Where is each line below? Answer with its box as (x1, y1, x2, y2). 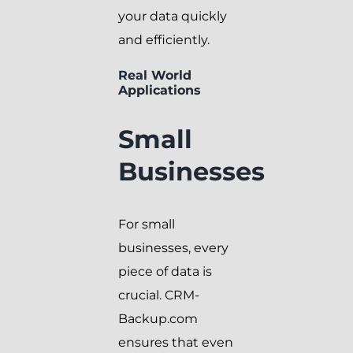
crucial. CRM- (118, 287, 199, 303)
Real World (118, 67, 191, 83)
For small (118, 216, 175, 232)
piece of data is (118, 263, 212, 279)
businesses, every (118, 240, 229, 255)
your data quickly (118, 8, 227, 24)
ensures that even (118, 334, 233, 350)
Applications (118, 82, 201, 98)
